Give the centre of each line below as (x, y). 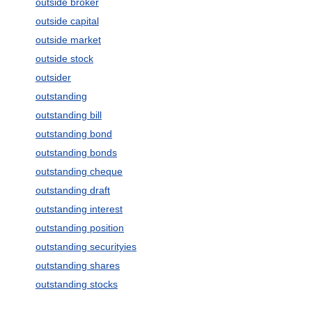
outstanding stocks (76, 284)
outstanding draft (72, 190)
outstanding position (79, 228)
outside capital (67, 21)
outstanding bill (68, 115)
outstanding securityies (86, 247)
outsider (53, 77)
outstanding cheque (79, 171)
